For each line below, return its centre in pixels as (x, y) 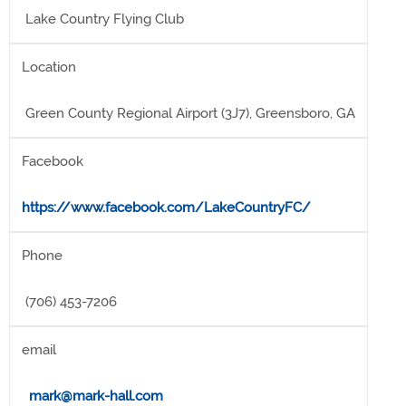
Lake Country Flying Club (103, 19)
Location (49, 67)
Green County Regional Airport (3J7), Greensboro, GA (188, 113)
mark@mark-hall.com (96, 396)
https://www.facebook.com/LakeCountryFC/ (166, 208)
